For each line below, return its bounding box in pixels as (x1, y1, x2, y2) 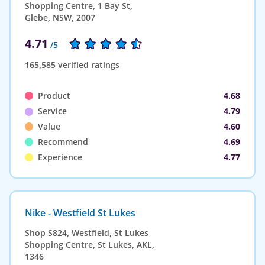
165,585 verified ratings (25, 59, 119, 70)
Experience (38, 151, 82, 163)
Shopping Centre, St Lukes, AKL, (25, 238, 154, 250)
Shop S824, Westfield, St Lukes (25, 227, 148, 238)
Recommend (38, 135, 88, 147)
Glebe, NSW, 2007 (25, 11, 95, 23)
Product (38, 89, 70, 101)
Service (38, 105, 67, 117)
